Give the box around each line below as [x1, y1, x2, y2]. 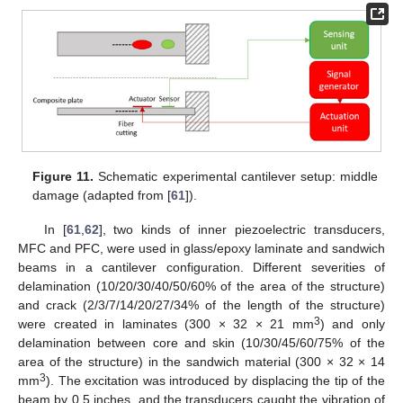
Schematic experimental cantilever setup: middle [94, 168, 378, 184]
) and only [319, 316, 386, 331]
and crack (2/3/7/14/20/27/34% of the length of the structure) [18, 297, 385, 312]
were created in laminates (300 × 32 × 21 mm [18, 316, 314, 331]
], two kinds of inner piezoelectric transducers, [98, 221, 386, 237]
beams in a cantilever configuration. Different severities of [18, 259, 385, 274]
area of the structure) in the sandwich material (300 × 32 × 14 [18, 354, 385, 369]
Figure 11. [32, 168, 94, 184]
